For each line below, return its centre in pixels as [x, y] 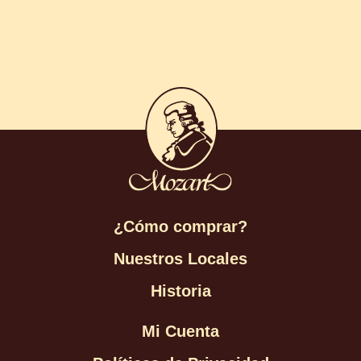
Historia [180, 291]
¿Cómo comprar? [180, 227]
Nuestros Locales [180, 259]
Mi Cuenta [180, 332]
